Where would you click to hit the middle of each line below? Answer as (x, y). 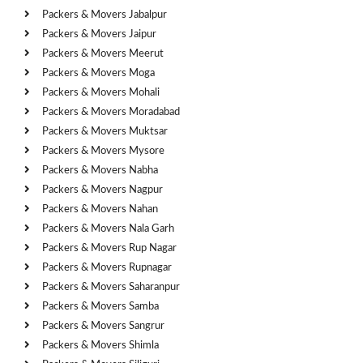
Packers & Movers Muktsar (105, 131)
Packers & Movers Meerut (103, 53)
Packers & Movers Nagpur (102, 190)
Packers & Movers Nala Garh (108, 228)
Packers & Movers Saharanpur (111, 287)
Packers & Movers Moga (98, 73)
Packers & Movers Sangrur (103, 326)
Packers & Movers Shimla (100, 345)
